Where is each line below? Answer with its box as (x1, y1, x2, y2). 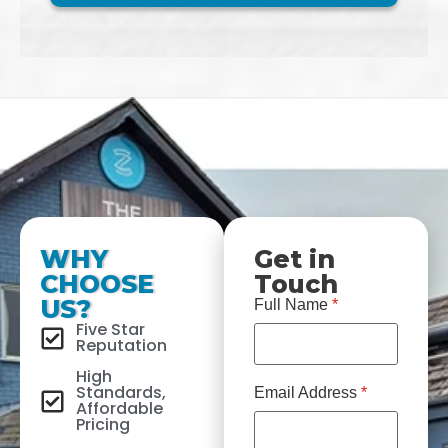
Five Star (76, 318, 146, 341)
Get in (254, 244, 335, 274)
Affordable (76, 397, 164, 420)
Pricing (76, 413, 131, 436)
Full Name (254, 296, 332, 313)
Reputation (76, 334, 168, 357)
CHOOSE (40, 269, 154, 299)
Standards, (76, 381, 167, 404)
